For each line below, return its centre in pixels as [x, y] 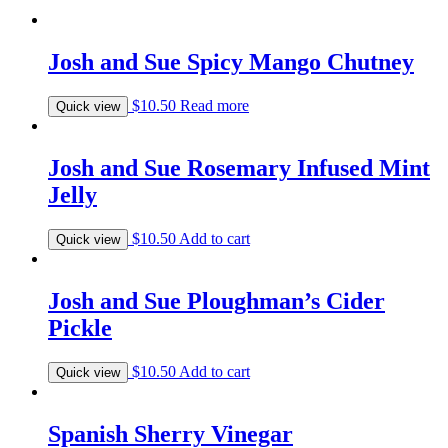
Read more [214, 106]
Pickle [80, 327]
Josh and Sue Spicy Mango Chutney [231, 62]
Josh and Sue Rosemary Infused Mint [239, 168]
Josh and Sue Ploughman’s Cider [216, 300]
